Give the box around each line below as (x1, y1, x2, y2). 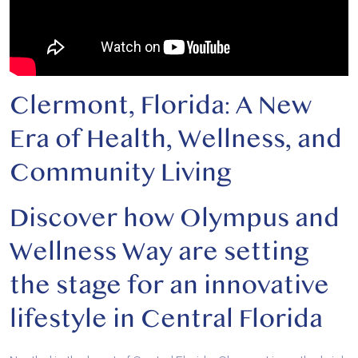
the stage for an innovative (10, 269, 329, 300)
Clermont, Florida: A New (10, 89, 312, 121)
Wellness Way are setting (10, 236, 308, 267)
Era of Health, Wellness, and (10, 123, 342, 154)
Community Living (10, 157, 231, 188)
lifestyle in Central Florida (10, 303, 323, 334)
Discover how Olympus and (10, 202, 340, 233)
